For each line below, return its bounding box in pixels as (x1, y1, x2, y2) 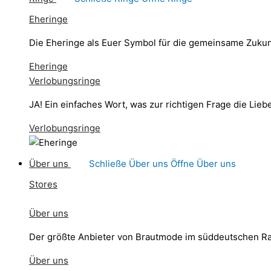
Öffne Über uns (171, 158, 236, 169)
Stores (29, 178, 57, 190)
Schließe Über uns (89, 158, 171, 169)
